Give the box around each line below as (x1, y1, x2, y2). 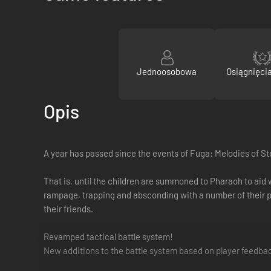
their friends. (44, 203, 93, 214)
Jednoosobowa (137, 66, 197, 77)
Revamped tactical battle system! (44, 231, 173, 242)
